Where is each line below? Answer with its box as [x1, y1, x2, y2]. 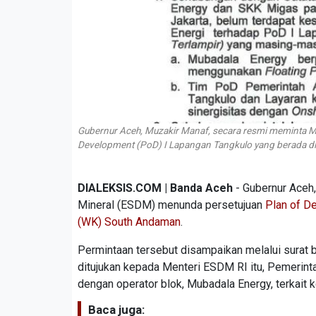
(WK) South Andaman [78, 214, 181, 229]
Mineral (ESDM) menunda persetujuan [78, 197, 265, 212]
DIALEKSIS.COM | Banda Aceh [78, 181, 233, 195]
